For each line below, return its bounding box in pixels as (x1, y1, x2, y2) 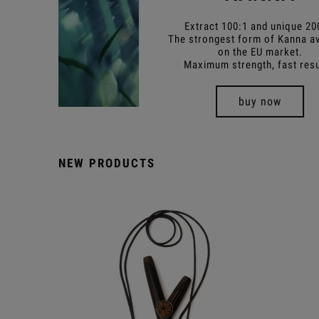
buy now (239, 94, 282, 108)
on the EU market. (217, 45, 303, 58)
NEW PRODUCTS (58, 155, 155, 170)
